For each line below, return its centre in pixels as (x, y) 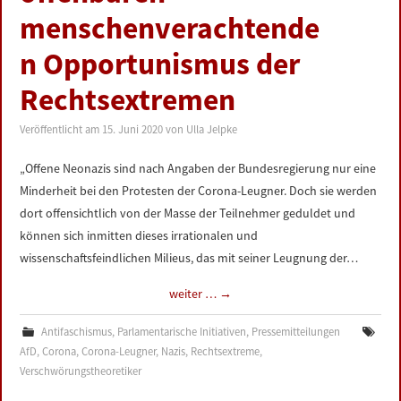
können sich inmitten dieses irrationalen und (139, 235)
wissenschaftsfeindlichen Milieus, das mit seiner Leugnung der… (189, 258)
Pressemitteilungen (295, 332)
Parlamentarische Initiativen (181, 332)
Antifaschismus (76, 332)
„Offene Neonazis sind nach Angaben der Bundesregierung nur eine (198, 168)
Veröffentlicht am (61, 129)
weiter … (194, 294)
